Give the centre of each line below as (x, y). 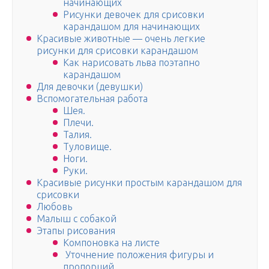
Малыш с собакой (77, 219)
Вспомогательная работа (92, 99)
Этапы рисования (76, 231)
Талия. (77, 135)
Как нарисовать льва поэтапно (131, 63)
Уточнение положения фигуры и (138, 255)
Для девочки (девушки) (90, 87)
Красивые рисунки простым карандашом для (139, 183)
